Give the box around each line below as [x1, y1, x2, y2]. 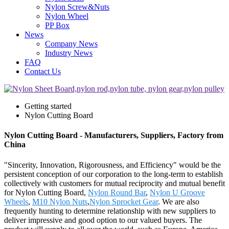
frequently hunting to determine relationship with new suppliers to [4, 206, 216, 215]
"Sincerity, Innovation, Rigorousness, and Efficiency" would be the [4, 160, 221, 169]
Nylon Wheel [45, 12, 88, 20]
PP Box [45, 21, 70, 30]
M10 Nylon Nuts [32, 197, 87, 206]
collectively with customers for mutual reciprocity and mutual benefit [4, 178, 225, 188]
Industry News [45, 49, 93, 57]
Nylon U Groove [150, 188, 205, 197]
